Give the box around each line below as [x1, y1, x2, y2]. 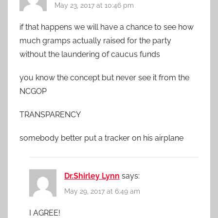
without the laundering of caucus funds [19, 50, 160, 59]
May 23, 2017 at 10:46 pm [54, 1, 134, 10]
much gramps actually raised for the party [19, 36, 171, 46]
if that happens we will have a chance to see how [19, 22, 194, 32]
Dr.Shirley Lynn [64, 171, 120, 181]
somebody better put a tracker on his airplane [19, 133, 183, 143]
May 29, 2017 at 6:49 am [64, 187, 140, 195]
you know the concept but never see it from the [19, 73, 189, 83]
